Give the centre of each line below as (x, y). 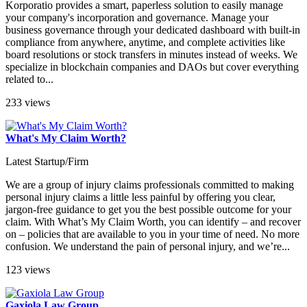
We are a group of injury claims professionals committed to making (150, 185)
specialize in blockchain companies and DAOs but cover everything (152, 67)
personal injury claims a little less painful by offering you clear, (140, 197)
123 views (28, 270)
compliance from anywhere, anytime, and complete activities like (145, 42)
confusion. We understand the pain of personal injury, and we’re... (148, 247)
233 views (28, 103)
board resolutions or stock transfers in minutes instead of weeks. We (151, 55)
